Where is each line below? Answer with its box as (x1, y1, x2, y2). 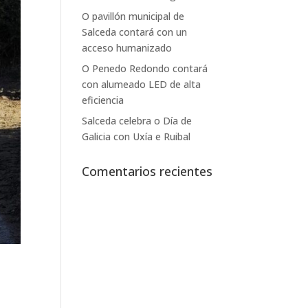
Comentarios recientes (82, 162, 213, 179)
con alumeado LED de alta (82, 77, 201, 91)
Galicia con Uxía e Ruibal (82, 129, 191, 143)
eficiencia (82, 93, 124, 107)
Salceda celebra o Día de (82, 113, 192, 127)
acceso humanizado (82, 41, 173, 54)
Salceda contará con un (82, 25, 188, 38)
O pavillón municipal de (82, 9, 185, 23)
